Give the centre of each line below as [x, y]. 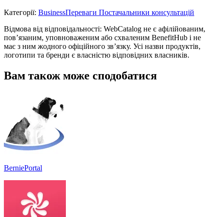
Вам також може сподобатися [80, 75]
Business [52, 12]
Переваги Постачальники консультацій [130, 12]
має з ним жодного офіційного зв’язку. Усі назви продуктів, [102, 46]
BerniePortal [23, 168]
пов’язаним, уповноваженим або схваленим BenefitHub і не [102, 37]
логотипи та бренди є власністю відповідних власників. [97, 55]
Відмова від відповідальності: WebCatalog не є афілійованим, [105, 29]
